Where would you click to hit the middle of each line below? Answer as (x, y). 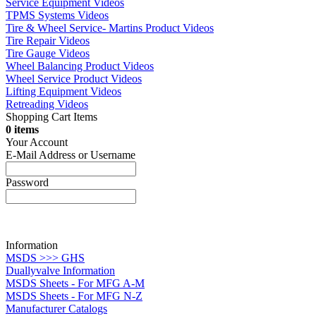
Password (27, 182)
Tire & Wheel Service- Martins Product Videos (110, 28)
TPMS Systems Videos (57, 15)
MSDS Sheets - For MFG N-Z (74, 296)
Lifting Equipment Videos (63, 91)
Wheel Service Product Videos (74, 78)
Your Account (37, 142)
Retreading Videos (47, 104)
